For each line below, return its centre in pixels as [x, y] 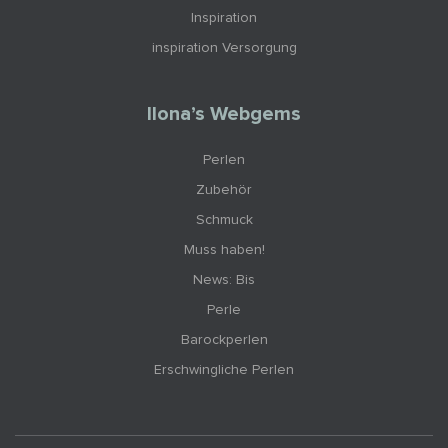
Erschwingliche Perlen [224, 369]
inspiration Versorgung [224, 47]
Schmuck [224, 219]
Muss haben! [224, 249]
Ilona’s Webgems [224, 113]
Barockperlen [224, 339]
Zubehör [224, 189]
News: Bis [224, 279]
